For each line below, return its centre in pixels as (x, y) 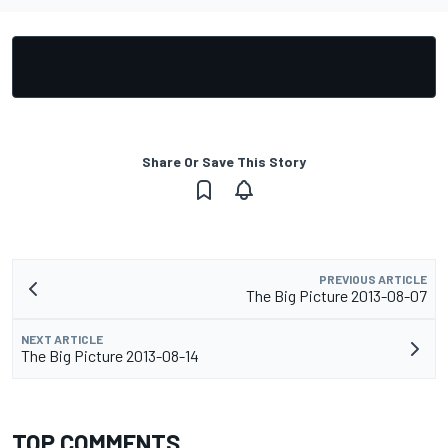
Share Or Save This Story (224, 161)
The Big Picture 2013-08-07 (336, 295)
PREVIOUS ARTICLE (373, 278)
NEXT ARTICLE (62, 338)
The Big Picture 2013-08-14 (110, 355)
